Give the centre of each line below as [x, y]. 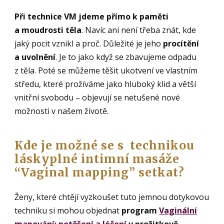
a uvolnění [35, 57]
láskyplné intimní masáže [97, 159]
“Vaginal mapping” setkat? [100, 172]
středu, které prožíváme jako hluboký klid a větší [105, 84]
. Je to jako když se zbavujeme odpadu [126, 57]
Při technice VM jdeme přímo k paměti [92, 16]
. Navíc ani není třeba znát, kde [139, 30]
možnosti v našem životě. [62, 111]
